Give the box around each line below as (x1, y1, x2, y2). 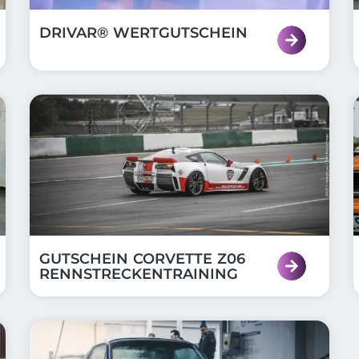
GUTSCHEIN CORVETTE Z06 (39, 250, 246, 268)
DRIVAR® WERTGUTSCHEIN (39, 24, 248, 42)
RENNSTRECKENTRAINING (39, 265, 239, 283)
